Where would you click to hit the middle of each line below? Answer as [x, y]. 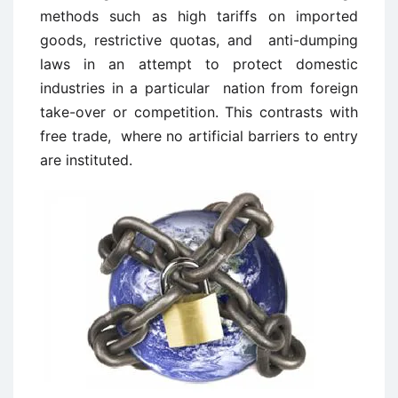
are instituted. [86, 160]
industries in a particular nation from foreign [199, 88]
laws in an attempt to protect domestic [199, 64]
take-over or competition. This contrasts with [199, 112]
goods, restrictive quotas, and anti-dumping [199, 40]
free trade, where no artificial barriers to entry [199, 136]
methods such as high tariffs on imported [199, 16]
